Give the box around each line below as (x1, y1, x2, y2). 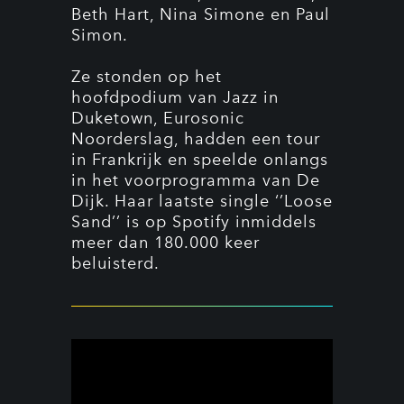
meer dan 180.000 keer (71, 233, 260, 252)
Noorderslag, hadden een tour (71, 129, 320, 149)
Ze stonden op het (71, 67, 222, 87)
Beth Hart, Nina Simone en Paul (71, 5, 330, 24)
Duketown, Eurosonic (71, 108, 244, 128)
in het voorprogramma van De (71, 170, 320, 190)
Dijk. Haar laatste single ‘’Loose (71, 191, 333, 211)
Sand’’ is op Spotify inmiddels (71, 212, 317, 232)
